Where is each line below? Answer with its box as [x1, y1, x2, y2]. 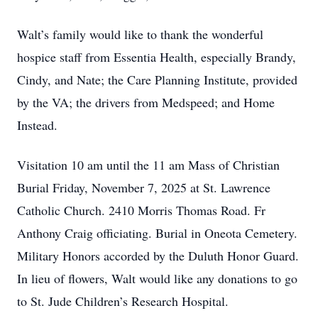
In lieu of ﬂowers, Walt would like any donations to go [17, 270, 297, 287]
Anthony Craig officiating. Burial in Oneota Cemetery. [17, 224, 297, 241]
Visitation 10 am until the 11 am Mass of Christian [17, 156, 280, 173]
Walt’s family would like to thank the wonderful [17, 26, 263, 43]
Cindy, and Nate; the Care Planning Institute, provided [17, 71, 297, 88]
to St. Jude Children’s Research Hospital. [17, 292, 229, 309]
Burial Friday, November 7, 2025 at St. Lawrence [17, 179, 270, 196]
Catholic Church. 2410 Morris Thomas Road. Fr [17, 202, 265, 219]
